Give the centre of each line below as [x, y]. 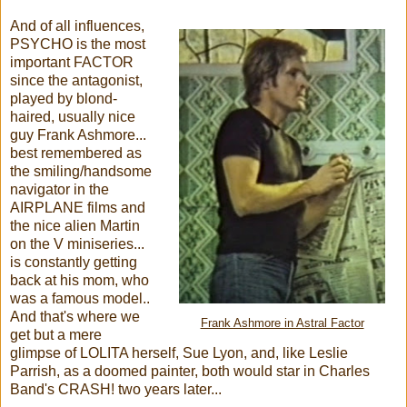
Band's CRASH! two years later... [116, 389]
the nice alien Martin [75, 225]
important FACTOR [72, 62]
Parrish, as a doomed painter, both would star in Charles [190, 371]
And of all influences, [77, 25]
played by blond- [64, 98]
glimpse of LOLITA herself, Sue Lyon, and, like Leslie [179, 352]
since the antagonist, [76, 80]
